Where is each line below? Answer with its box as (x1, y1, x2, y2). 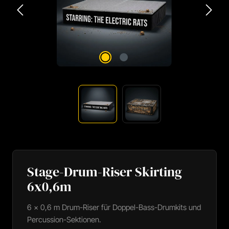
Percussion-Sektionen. (27, 215, 101, 224)
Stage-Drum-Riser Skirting (27, 163, 182, 181)
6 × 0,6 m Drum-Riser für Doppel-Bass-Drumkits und (27, 202, 201, 212)
